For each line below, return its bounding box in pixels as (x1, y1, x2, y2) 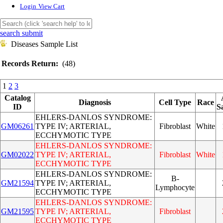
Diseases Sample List (11, 40, 78, 48)
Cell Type (159, 98, 191, 107)
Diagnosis (78, 98, 111, 107)
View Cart (38, 2, 65, 10)
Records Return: (1, 59, 58, 68)
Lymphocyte (155, 183, 195, 192)
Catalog (4, 94, 31, 102)
